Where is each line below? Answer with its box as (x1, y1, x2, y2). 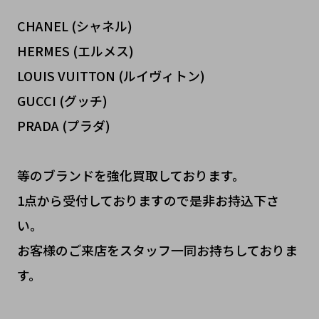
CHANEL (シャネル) (16, 16, 132, 35)
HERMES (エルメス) (16, 41, 134, 60)
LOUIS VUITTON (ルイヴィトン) (16, 66, 205, 85)
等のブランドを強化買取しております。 (16, 165, 245, 184)
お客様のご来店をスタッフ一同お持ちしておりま (16, 240, 298, 259)
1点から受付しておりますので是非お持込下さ (16, 190, 279, 209)
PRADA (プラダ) (16, 115, 110, 135)
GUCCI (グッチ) (16, 90, 108, 110)
